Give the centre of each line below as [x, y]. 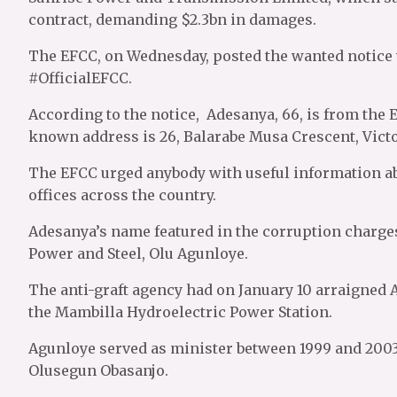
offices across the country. [122, 195]
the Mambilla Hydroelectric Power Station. [180, 312]
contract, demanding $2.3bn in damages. [172, 19]
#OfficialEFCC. [80, 78]
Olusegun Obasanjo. [98, 370]
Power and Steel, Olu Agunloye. [138, 253]
